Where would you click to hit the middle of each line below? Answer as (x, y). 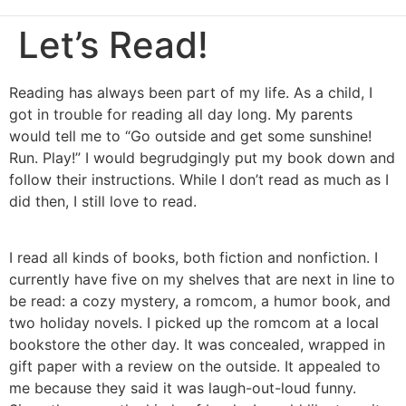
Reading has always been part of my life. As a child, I (191, 92)
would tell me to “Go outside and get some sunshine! (190, 136)
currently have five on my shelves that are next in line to (202, 280)
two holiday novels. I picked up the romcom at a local (194, 323)
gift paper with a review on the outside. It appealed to (195, 367)
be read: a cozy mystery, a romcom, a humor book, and (200, 301)
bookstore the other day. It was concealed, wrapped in (197, 345)
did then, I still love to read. (103, 201)
